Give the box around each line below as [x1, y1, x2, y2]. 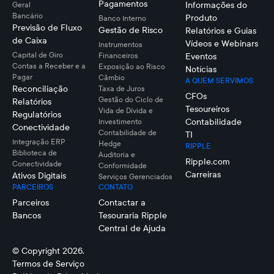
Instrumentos [98, 40, 143, 50]
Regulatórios [12, 109, 61, 120]
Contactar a [98, 197, 146, 209]
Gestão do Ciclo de [98, 95, 164, 105]
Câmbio [98, 73, 125, 83]
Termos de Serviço [12, 258, 84, 270]
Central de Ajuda [98, 223, 166, 234]
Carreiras [185, 169, 221, 180]
